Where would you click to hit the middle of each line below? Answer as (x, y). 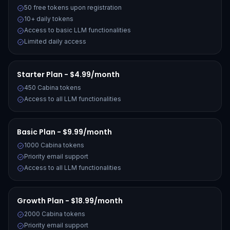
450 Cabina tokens (53, 88)
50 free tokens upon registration (73, 7)
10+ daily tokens (49, 19)
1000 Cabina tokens (54, 145)
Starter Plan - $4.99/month (68, 74)
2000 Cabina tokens (55, 214)
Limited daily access (55, 41)
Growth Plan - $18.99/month (70, 201)
